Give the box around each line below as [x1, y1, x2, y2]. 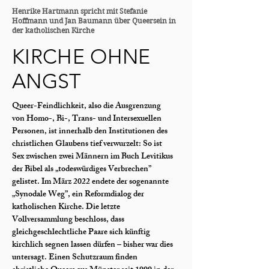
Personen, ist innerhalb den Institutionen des [12, 124, 168, 139]
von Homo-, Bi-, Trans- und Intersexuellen [12, 112, 162, 127]
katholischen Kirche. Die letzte [12, 200, 120, 215]
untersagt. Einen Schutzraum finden [12, 250, 138, 265]
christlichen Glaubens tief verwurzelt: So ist [12, 137, 162, 152]
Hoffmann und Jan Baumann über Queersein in [12, 16, 176, 25]
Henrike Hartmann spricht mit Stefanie [12, 7, 147, 16]
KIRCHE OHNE [12, 44, 151, 69]
